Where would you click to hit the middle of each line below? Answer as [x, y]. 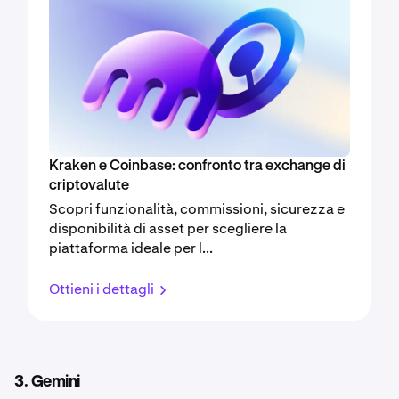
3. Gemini [47, 383]
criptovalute [89, 187]
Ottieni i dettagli [102, 289]
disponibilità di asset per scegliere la [168, 229]
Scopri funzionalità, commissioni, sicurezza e [197, 209]
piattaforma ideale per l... [131, 248]
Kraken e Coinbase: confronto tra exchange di [197, 167]
